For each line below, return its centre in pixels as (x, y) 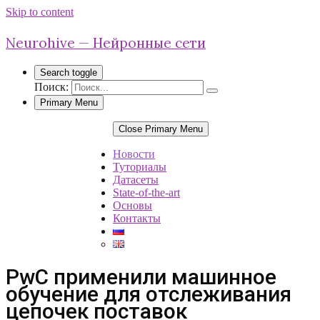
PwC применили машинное (141, 276)
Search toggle (69, 72)
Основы (132, 205)
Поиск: (51, 87)
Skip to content (40, 12)
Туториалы (140, 167)
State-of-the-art (146, 192)
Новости (134, 154)
